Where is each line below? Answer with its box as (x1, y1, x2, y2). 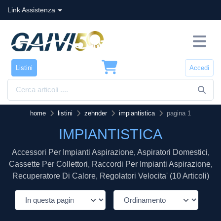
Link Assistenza (7, 6, 55, 14)
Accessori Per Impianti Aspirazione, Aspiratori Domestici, (11, 148, 210, 157)
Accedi (189, 64, 209, 72)
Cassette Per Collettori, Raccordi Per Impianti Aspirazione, (8, 160, 213, 169)
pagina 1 (167, 110, 191, 117)
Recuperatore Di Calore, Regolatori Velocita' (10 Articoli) (12, 172, 209, 181)
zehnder (84, 110, 107, 117)
